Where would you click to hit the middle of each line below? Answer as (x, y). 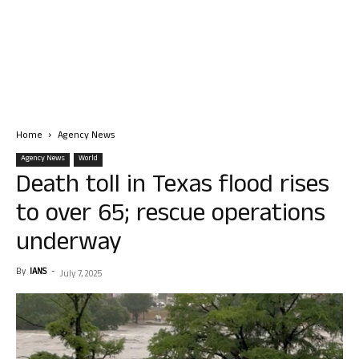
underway (69, 245)
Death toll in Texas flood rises (173, 187)
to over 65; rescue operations (171, 216)
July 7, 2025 (81, 275)
